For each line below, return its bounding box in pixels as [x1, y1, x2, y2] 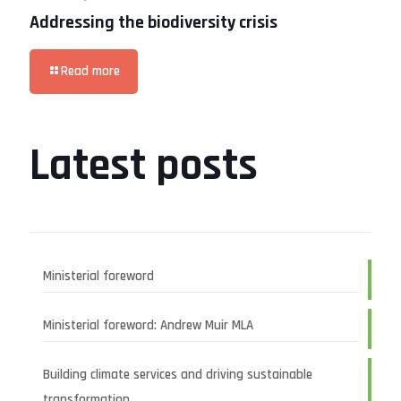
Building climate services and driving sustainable [43, 366, 312, 384]
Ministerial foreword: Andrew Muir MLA [43, 317, 253, 335]
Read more [61, 63, 120, 81]
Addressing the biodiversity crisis [30, 11, 277, 35]
